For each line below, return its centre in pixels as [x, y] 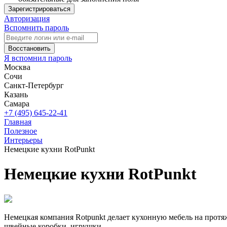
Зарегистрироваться [39, 9]
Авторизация [27, 18]
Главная [18, 122]
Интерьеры [23, 140]
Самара [17, 104]
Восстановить [29, 48]
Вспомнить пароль [36, 28]
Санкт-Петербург [34, 85]
